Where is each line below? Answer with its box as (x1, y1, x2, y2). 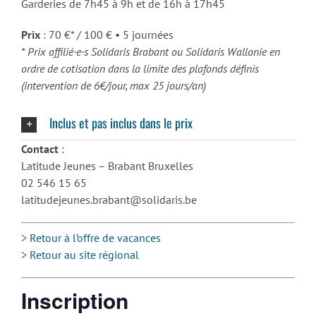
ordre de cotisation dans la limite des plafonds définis (21, 61, 259, 76)
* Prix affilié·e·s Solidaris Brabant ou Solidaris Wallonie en (21, 44, 280, 59)
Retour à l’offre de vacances (30, 230, 161, 245)
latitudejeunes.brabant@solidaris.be (21, 192, 197, 207)
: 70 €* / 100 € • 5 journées (40, 28, 174, 42)
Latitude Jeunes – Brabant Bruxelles (21, 158, 193, 173)
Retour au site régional (30, 247, 139, 262)
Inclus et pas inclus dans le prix (49, 114, 193, 133)
